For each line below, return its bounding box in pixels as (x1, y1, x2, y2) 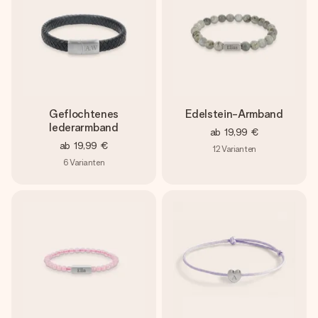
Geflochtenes (48, 107, 119, 121)
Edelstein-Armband (185, 107, 283, 121)
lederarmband (49, 121, 119, 134)
